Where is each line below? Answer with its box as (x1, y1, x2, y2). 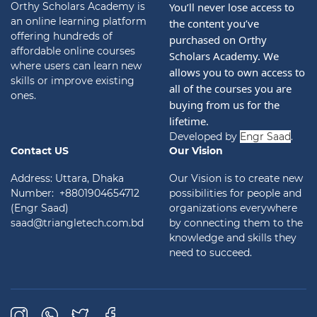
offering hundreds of (11, 29, 113, 42)
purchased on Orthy (169, 32, 267, 47)
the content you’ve (169, 16, 259, 30)
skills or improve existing (11, 74, 134, 87)
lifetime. (169, 113, 209, 128)
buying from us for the (169, 97, 279, 112)
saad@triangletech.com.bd (11, 216, 144, 229)
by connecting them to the (169, 216, 303, 229)
